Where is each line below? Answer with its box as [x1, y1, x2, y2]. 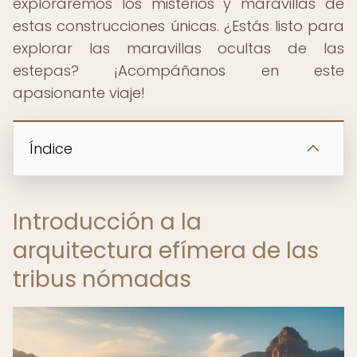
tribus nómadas [13, 264, 191, 295]
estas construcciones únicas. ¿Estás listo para [13, 16, 344, 36]
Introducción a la [13, 206, 202, 237]
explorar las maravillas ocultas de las [13, 38, 344, 58]
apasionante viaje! [13, 83, 145, 103]
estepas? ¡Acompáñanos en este [13, 61, 344, 80]
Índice [29, 139, 73, 159]
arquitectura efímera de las [13, 235, 319, 266]
